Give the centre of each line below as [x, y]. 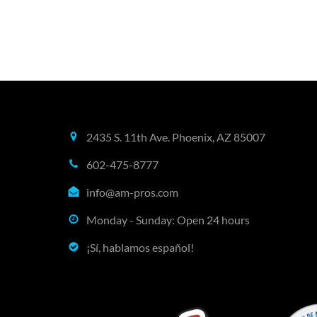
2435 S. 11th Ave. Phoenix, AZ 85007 [176, 137]
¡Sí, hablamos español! [140, 247]
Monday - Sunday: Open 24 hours [168, 219]
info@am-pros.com [133, 192]
